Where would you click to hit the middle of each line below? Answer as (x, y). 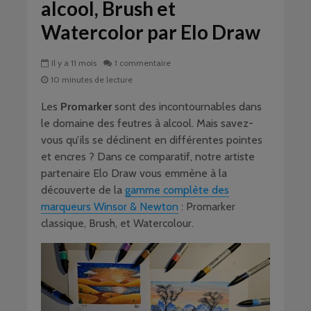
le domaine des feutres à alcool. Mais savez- (147, 123)
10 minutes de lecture (92, 80)
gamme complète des (177, 190)
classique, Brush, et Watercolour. (117, 223)
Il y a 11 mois (74, 63)
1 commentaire (143, 63)
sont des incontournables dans (187, 107)
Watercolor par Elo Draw (151, 32)
